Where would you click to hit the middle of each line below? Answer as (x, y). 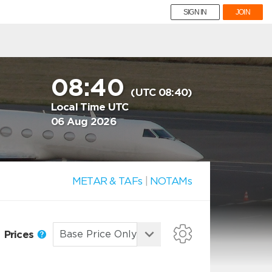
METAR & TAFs (107, 181)
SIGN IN (195, 12)
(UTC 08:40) (161, 92)
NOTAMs (171, 181)
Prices (20, 234)
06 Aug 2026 (83, 121)
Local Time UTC (90, 107)
